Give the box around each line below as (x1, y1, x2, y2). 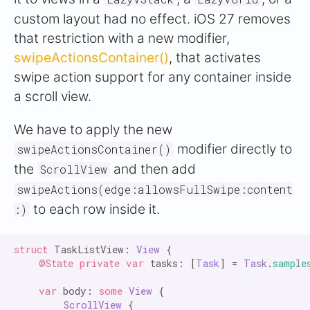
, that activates (169, 49, 261, 66)
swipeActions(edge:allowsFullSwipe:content (17, 182, 293, 197)
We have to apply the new (14, 121, 172, 138)
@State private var (39, 257, 144, 270)
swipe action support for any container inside (14, 69, 291, 85)
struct (14, 243, 48, 256)
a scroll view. (14, 88, 91, 104)
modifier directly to (174, 140, 292, 157)
